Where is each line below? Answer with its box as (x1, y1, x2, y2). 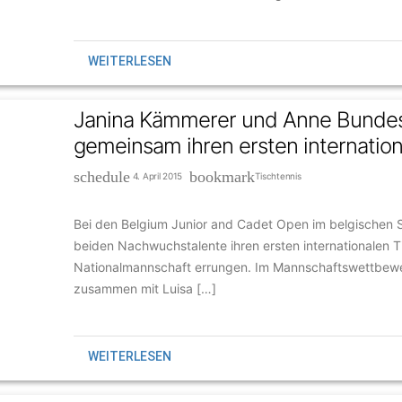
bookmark (189, 168, 256, 187)
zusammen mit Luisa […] (73, 281, 216, 297)
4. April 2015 (129, 170, 190, 182)
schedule (73, 168, 130, 187)
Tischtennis (255, 170, 301, 182)
